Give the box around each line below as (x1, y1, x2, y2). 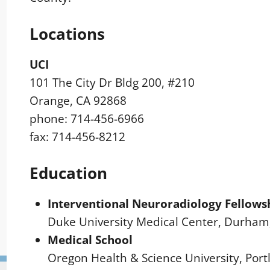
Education (30, 162, 108, 184)
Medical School (48, 232, 133, 248)
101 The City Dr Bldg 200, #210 (30, 75, 195, 91)
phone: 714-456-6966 (30, 111, 145, 127)
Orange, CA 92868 (30, 93, 127, 109)
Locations (30, 23, 105, 45)
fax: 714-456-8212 (30, 129, 126, 145)
